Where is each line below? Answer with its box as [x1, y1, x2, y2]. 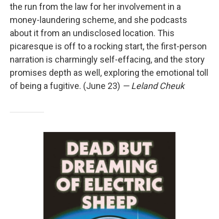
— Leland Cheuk [122, 81, 184, 91]
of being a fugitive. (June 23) [10, 81, 122, 91]
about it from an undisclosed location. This [10, 28, 175, 39]
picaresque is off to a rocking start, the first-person [10, 41, 207, 52]
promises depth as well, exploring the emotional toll [10, 67, 208, 78]
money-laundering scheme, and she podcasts [10, 15, 187, 25]
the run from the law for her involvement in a [10, 1, 181, 12]
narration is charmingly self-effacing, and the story [10, 54, 205, 65]
